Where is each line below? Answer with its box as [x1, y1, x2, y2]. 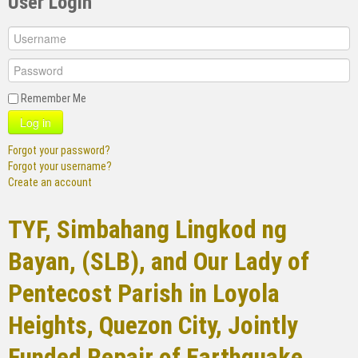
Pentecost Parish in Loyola [8, 278, 280, 308]
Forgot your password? [8, 143, 110, 157]
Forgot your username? [8, 159, 112, 173]
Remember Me [21, 91, 86, 105]
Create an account [8, 175, 92, 189]
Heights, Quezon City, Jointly [8, 310, 298, 340]
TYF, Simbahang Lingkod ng [8, 214, 287, 245]
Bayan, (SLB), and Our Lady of [8, 246, 309, 276]
